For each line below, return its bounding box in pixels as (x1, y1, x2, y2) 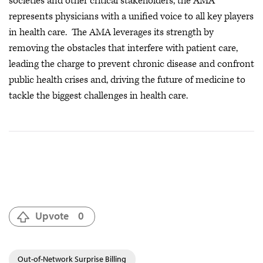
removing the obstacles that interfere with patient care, (9, 42, 238, 55)
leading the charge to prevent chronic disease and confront (9, 58, 254, 70)
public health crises (9, 73, 88, 86)
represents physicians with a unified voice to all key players (9, 10, 254, 23)
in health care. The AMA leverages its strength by (9, 26, 214, 39)
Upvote (35, 209, 69, 222)
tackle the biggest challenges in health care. (9, 89, 188, 102)
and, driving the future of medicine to (90, 73, 245, 86)
